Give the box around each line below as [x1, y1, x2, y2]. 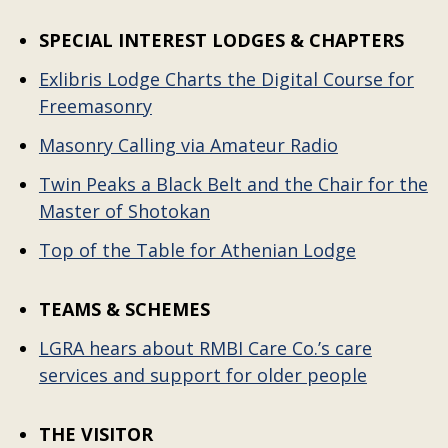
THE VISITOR [38, 422, 153, 446]
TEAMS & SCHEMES [38, 297, 210, 321]
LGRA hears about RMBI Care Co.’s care [38, 336, 372, 360]
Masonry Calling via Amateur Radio [38, 133, 338, 157]
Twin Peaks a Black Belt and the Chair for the [38, 172, 428, 196]
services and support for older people [38, 363, 367, 387]
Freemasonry [38, 94, 152, 118]
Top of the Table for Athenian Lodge [38, 238, 356, 262]
